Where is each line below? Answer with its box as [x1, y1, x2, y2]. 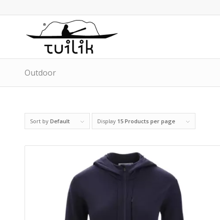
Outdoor [25, 67, 56, 78]
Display [97, 117, 117, 125]
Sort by [30, 117, 50, 125]
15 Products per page [117, 117, 175, 125]
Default [50, 117, 70, 125]
